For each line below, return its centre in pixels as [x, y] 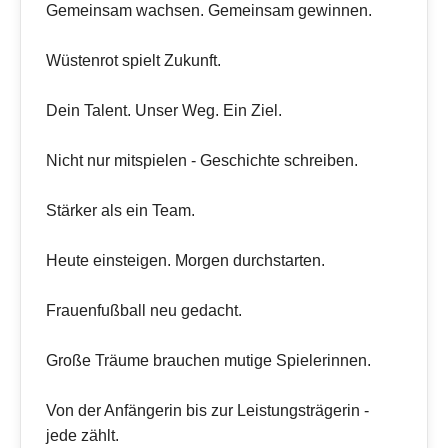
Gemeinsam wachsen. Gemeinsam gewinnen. [209, 11]
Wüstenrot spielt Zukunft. [133, 61]
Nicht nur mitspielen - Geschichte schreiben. [202, 161]
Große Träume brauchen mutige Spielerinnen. [208, 361]
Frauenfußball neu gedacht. [144, 311]
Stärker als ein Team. [120, 211]
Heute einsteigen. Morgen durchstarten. [185, 261]
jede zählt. [82, 436]
